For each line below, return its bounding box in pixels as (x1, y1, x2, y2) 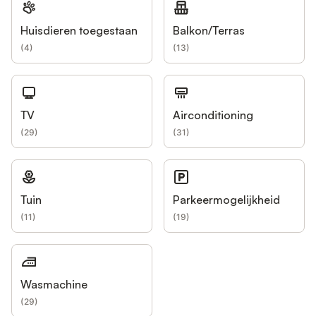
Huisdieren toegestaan (20, 23, 138, 37)
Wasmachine (20, 276, 87, 291)
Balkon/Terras (173, 23, 245, 37)
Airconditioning (173, 107, 253, 122)
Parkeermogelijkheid (173, 192, 280, 207)
